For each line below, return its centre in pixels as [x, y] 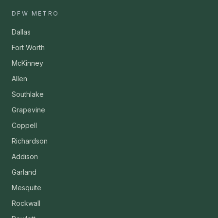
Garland [24, 172]
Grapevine [28, 110]
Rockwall [26, 203]
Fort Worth [28, 47]
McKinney [27, 63]
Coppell [24, 125]
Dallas [21, 32]
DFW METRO [36, 13]
